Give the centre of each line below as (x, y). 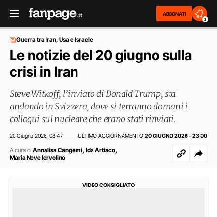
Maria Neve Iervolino (38, 158)
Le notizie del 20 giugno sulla (101, 55)
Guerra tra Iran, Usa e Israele (55, 39)
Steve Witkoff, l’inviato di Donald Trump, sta (93, 94)
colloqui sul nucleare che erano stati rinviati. (93, 119)
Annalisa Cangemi (58, 150)
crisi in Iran (44, 72)
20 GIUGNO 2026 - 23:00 (176, 136)
